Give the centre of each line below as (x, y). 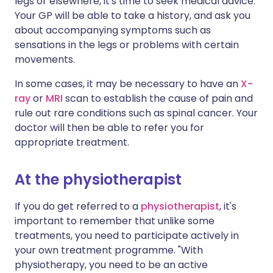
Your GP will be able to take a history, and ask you (133, 16)
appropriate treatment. (72, 142)
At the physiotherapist (98, 179)
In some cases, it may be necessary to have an (128, 84)
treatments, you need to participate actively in (127, 236)
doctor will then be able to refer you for (109, 128)
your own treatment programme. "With (109, 250)
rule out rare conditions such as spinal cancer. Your (136, 113)
